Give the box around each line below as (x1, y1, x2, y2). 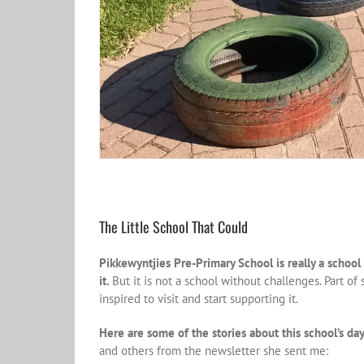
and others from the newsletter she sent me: (98, 343, 328, 359)
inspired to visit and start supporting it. (98, 291, 298, 307)
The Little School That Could (98, 216, 248, 238)
